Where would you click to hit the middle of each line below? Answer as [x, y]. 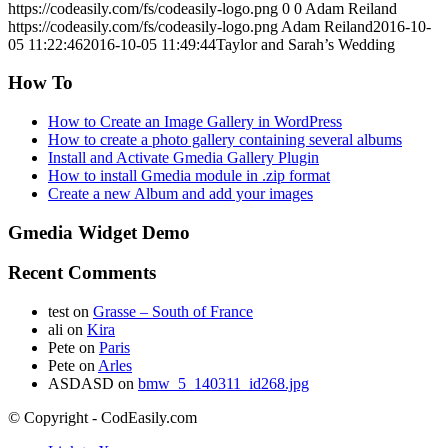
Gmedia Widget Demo [99, 232]
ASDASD [81, 384]
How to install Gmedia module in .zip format [189, 175]
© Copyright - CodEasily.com [102, 418]
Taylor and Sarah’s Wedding [305, 44]
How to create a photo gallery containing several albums [225, 139]
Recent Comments [82, 273]
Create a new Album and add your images [180, 193]
